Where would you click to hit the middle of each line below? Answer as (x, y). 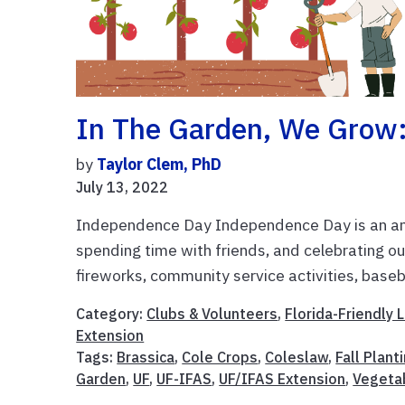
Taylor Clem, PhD (160, 165)
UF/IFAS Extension (283, 379)
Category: (112, 314)
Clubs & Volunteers (212, 314)
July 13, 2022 (122, 188)
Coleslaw (297, 358)
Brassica (146, 358)
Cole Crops (220, 358)
